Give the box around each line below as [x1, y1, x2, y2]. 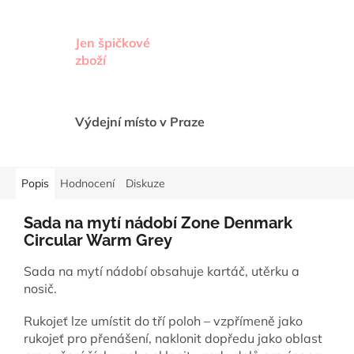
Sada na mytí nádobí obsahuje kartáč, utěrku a [24, 262, 299, 279]
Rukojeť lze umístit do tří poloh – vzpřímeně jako [24, 312, 303, 329]
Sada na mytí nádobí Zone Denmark [24, 213, 292, 233]
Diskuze [126, 176, 165, 191]
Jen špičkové [75, 35, 150, 51]
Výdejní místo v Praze [75, 114, 205, 130]
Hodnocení [60, 176, 115, 191]
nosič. [24, 280, 57, 296]
